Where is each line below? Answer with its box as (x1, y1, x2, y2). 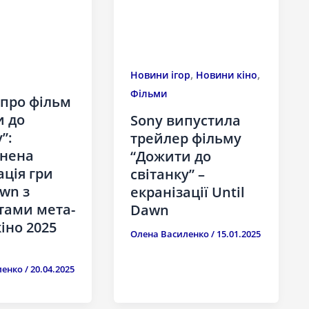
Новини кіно (196, 68, 258, 82)
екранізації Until (130, 183, 246, 202)
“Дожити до (130, 147, 212, 166)
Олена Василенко (130, 228, 212, 241)
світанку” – (130, 165, 206, 184)
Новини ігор (130, 68, 191, 82)
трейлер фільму (130, 129, 242, 148)
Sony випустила (130, 111, 241, 130)
